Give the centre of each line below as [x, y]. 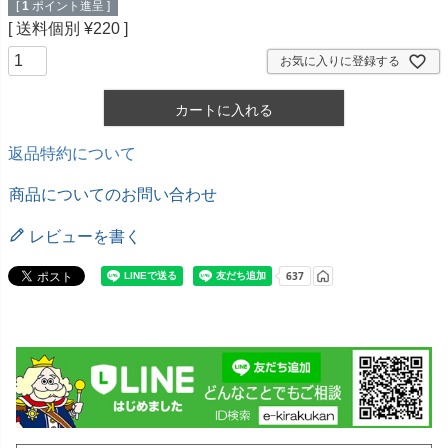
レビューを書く [85, 236]
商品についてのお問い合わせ [113, 194]
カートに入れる [224, 109]
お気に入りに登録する [340, 61]
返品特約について [72, 153]
